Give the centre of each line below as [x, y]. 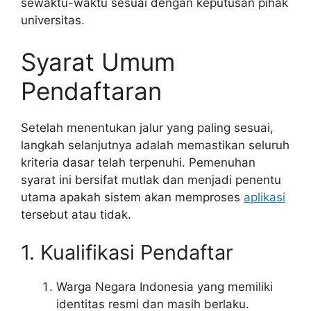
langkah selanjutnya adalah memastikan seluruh [155, 145]
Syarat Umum [98, 61]
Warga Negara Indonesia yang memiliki [165, 287]
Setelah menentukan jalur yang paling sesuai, [147, 127]
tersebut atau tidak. [76, 214]
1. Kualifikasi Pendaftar [127, 253]
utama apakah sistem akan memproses [132, 197]
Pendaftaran [91, 91]
